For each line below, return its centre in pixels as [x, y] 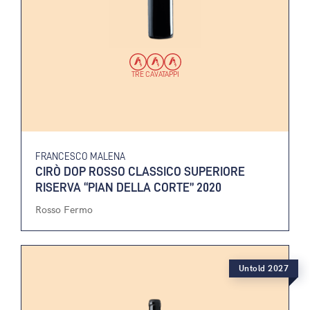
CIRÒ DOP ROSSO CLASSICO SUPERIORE [140, 171]
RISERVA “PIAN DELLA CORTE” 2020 [128, 187]
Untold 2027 [263, 267]
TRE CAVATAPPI [155, 74]
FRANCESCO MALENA [80, 156]
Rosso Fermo [64, 209]
